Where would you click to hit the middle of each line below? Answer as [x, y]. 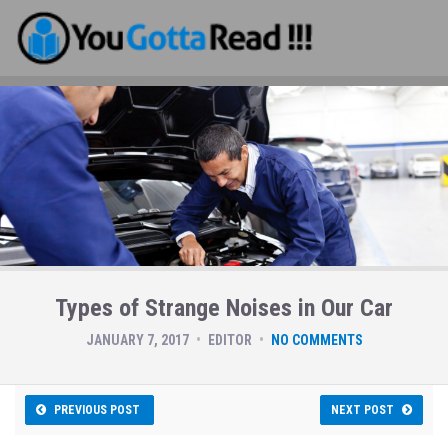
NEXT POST [362, 410]
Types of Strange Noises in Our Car [224, 308]
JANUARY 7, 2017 [137, 340]
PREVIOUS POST [97, 410]
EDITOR [229, 340]
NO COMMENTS [316, 340]
